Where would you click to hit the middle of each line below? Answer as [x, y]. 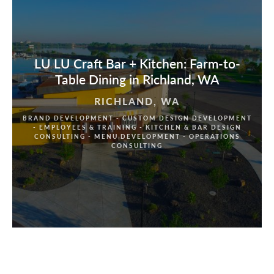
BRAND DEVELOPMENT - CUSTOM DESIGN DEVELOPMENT [137, 118]
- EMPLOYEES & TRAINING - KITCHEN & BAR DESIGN [137, 127]
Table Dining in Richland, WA [137, 80]
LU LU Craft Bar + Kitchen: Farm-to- [137, 64]
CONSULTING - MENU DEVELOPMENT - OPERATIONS [137, 136]
